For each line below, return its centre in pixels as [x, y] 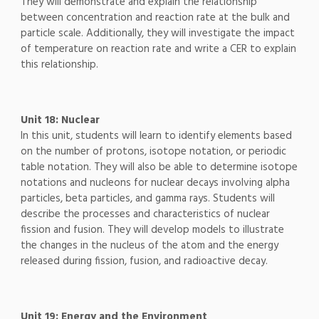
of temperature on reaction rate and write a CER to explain [158, 49]
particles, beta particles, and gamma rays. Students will [147, 199]
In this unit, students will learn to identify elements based [156, 136]
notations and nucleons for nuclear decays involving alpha [155, 183]
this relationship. [59, 65]
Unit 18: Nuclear [60, 121]
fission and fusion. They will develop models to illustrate [152, 230]
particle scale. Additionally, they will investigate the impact [157, 34]
